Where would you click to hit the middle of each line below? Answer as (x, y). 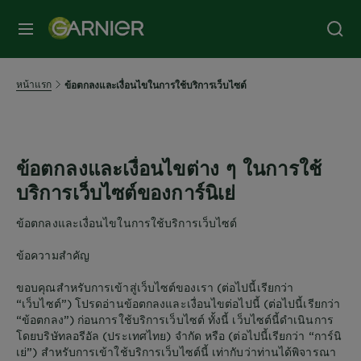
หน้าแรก (34, 84)
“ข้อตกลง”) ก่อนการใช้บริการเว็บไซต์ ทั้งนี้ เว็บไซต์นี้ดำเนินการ (175, 319)
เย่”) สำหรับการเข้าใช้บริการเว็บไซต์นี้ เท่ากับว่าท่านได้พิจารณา (176, 351)
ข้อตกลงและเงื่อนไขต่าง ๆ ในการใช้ (169, 168)
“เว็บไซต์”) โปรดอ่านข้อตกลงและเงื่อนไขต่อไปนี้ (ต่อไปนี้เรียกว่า (178, 303)
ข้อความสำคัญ (53, 255)
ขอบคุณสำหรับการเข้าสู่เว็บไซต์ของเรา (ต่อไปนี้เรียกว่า (155, 287)
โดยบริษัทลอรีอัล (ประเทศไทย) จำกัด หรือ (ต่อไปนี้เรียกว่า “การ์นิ (179, 335)
